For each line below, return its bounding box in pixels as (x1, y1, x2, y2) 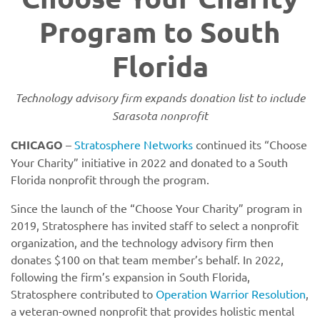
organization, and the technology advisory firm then (11, 235, 274, 249)
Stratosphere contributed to (11, 286, 156, 301)
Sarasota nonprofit (112, 108, 208, 123)
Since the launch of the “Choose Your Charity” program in (11, 201, 302, 215)
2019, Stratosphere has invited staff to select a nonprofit (11, 218, 299, 232)
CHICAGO (11, 137, 63, 152)
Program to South (39, 13, 281, 50)
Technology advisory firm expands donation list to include (15, 90, 305, 105)
